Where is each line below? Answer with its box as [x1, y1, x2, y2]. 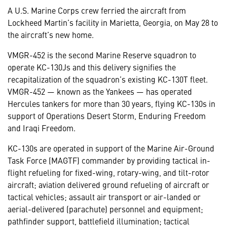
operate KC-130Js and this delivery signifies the [8, 61, 176, 73]
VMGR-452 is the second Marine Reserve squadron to [8, 49, 196, 61]
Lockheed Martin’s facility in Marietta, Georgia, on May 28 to [8, 17, 218, 28]
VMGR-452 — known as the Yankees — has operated [8, 86, 192, 97]
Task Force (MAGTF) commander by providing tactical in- [8, 155, 210, 166]
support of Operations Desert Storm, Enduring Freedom [8, 110, 206, 122]
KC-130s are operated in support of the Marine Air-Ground [8, 142, 214, 154]
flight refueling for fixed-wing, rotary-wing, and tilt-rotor [8, 167, 209, 178]
